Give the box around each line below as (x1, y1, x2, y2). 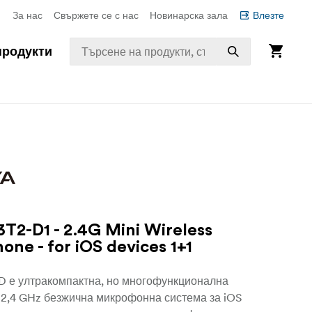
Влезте (253, 9, 284, 22)
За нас (13, 9, 42, 22)
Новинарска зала (150, 9, 228, 22)
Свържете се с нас (54, 9, 139, 22)
